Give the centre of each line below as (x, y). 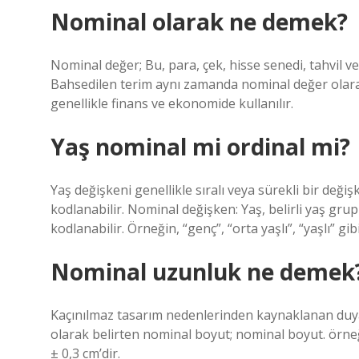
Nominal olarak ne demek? (199, 22)
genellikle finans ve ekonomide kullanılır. (172, 103)
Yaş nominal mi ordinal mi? (200, 147)
